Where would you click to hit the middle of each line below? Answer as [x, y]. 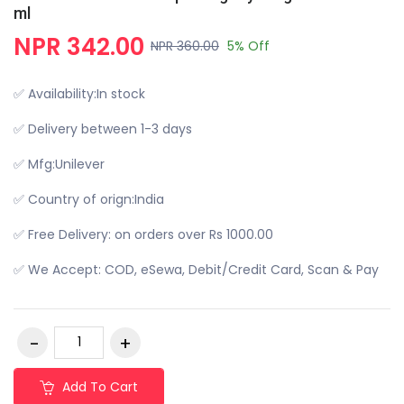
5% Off [248, 46]
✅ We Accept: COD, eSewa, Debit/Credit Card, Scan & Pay [196, 269]
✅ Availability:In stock [79, 93]
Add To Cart [98, 386]
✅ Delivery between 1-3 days [103, 129]
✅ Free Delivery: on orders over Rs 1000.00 [143, 234]
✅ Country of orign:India [89, 199]
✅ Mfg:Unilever [59, 164]
